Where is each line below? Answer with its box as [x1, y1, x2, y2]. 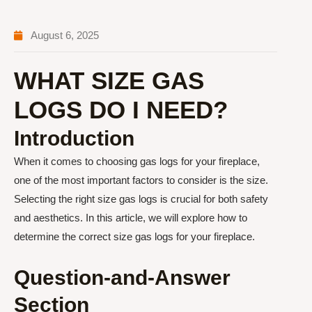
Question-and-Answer [14, 266, 231, 290]
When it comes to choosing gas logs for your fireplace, [14, 155, 260, 167]
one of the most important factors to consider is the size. [14, 174, 268, 186]
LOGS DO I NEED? [14, 96, 228, 123]
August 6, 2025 [31, 29, 99, 41]
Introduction [14, 127, 134, 150]
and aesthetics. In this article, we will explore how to [14, 212, 247, 224]
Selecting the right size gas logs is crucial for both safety [14, 193, 268, 205]
